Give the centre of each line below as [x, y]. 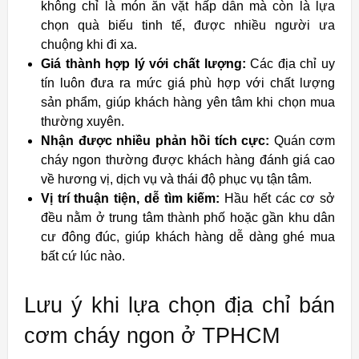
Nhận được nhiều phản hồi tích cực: [155, 140]
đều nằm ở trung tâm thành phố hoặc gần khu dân [188, 217]
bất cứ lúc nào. [83, 256]
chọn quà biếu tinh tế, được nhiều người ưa [188, 25]
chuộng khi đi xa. [89, 44]
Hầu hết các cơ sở [278, 198]
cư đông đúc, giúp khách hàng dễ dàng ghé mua [188, 236]
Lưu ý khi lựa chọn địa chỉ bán [179, 305]
